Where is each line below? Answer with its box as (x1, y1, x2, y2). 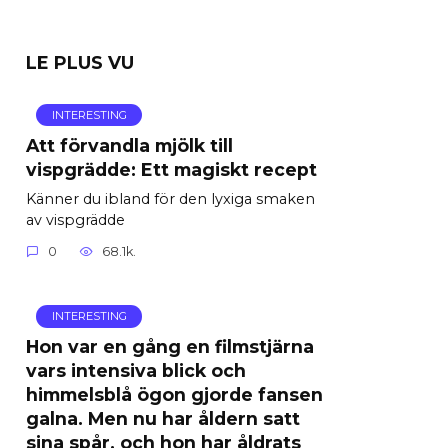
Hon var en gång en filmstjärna (26, 335, 314, 357)
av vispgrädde (26, 210, 125, 229)
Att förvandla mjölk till (26, 134, 233, 156)
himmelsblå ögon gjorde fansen (26, 383, 323, 405)
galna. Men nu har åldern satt (26, 407, 300, 429)
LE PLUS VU (26, 52, 134, 73)
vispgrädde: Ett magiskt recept (26, 158, 317, 180)
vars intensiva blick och (26, 359, 246, 381)
